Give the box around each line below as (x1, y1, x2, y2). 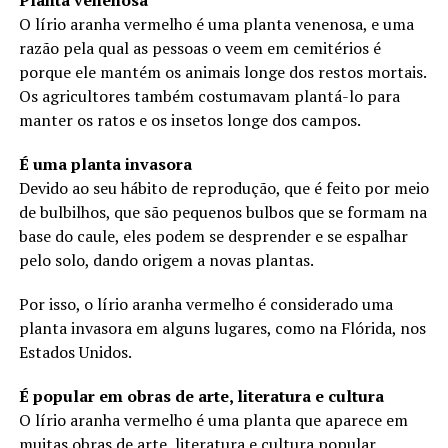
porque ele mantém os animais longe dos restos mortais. (18, 60, 426, 83)
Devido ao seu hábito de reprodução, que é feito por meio (18, 176, 429, 199)
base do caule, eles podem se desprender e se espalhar (18, 224, 408, 247)
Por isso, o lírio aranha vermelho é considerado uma (18, 292, 393, 315)
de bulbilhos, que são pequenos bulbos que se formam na (18, 200, 427, 223)
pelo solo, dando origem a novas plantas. (18, 248, 314, 271)
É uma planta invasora (18, 152, 192, 175)
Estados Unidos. (18, 340, 132, 363)
